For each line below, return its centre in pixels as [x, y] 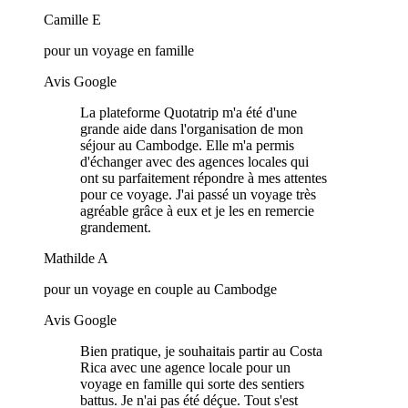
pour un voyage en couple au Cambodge [160, 290]
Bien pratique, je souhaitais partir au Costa [201, 352]
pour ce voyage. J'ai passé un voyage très [198, 195]
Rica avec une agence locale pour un [185, 368]
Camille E [72, 20]
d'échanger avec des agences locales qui [194, 162]
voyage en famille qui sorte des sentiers [192, 384]
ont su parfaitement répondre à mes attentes [204, 178]
